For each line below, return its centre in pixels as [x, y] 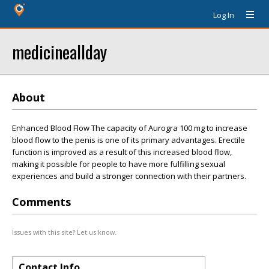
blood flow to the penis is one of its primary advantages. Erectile [128, 140]
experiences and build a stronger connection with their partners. [129, 176]
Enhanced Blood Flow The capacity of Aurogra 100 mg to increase [130, 128]
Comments [41, 202]
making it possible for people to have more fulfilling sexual [119, 164]
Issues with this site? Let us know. [64, 232]
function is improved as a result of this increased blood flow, [122, 152]
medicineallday [59, 51]
